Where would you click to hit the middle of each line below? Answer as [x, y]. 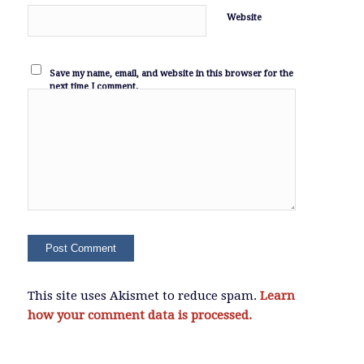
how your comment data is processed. [139, 316]
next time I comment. [94, 87]
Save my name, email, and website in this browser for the [172, 74]
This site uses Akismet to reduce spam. [143, 296]
